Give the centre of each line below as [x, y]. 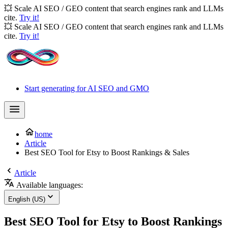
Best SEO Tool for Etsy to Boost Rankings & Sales [107, 152]
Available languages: [49, 185]
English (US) [27, 199]
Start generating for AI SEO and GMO [87, 88]
